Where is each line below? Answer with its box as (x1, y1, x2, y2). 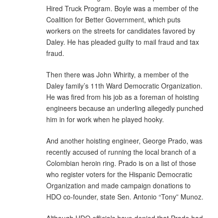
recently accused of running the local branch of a (46, 146, 196, 157)
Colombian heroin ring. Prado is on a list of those (46, 158, 196, 168)
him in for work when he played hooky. (46, 114, 164, 124)
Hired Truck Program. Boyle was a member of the (46, 3, 199, 13)
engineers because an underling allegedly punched (46, 103, 203, 113)
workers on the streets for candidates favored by (46, 25, 195, 36)
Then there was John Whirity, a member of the (46, 69, 189, 79)
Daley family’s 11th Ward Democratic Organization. (46, 80, 202, 91)
